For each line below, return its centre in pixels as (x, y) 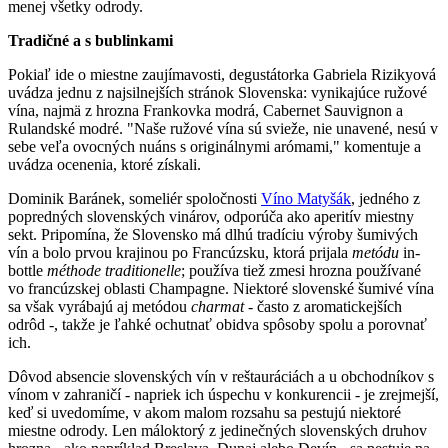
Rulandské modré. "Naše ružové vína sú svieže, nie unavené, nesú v (223, 129)
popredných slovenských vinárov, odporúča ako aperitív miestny (211, 217)
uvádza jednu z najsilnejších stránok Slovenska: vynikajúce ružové (217, 93)
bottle (27, 271)
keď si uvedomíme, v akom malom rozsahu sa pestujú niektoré (204, 413)
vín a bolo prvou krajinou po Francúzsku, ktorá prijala (180, 253)
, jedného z (385, 199)
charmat (219, 307)
